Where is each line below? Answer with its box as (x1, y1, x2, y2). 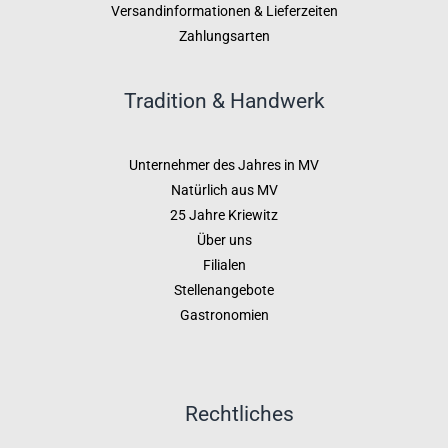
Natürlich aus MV (170, 181, 278, 198)
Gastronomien (179, 306, 269, 323)
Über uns (196, 231, 252, 248)
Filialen (202, 256, 246, 273)
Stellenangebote (174, 281, 274, 298)
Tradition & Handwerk (123, 88, 325, 113)
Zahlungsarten (178, 28, 270, 45)
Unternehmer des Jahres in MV (129, 156, 319, 173)
